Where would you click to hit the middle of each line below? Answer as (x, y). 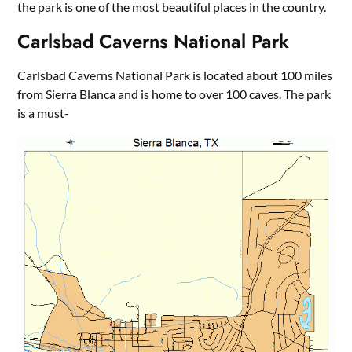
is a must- (44, 113)
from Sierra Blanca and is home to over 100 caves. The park (174, 94)
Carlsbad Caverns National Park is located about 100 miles (175, 75)
